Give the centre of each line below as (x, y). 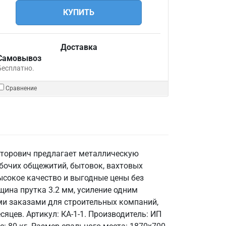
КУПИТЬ (79, 12)
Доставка (79, 47)
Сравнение (21, 88)
